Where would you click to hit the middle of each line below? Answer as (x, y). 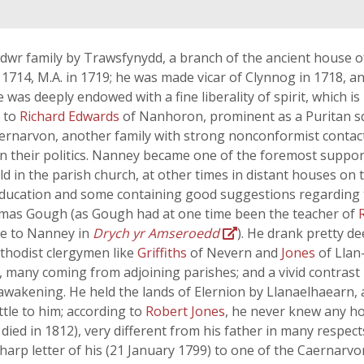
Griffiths (164, 253)
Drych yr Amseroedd (156, 233)
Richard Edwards (71, 116)
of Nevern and (236, 253)
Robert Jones (185, 311)
